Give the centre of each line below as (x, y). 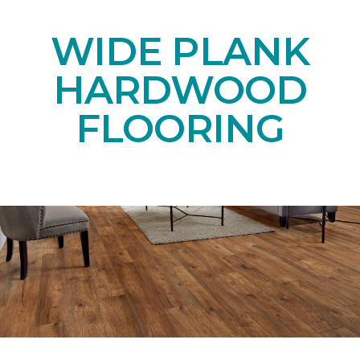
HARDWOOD (180, 90)
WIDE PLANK (180, 51)
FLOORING (180, 128)
